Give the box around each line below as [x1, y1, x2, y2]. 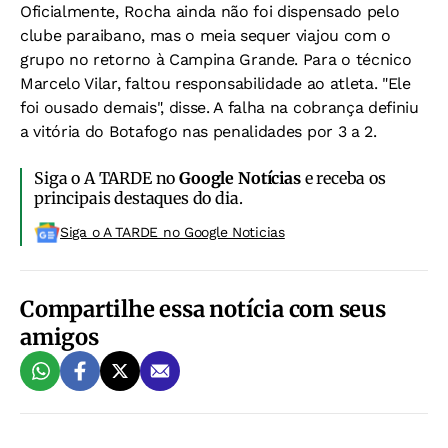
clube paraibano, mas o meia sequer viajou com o [20, 26, 391, 45]
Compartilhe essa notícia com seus [20, 295, 386, 323]
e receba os [300, 168, 386, 188]
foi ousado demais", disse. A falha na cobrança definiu [20, 98, 419, 117]
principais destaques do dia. [34, 188, 243, 208]
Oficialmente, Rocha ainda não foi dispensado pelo [20, 2, 400, 21]
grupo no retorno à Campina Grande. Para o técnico [20, 50, 412, 69]
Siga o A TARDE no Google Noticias [60, 224, 285, 240]
